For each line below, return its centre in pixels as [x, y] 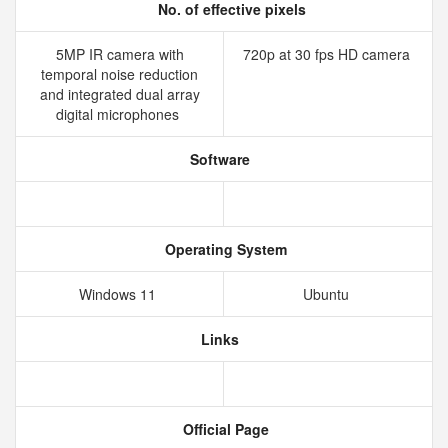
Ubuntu [328, 294]
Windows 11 [119, 294]
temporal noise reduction [119, 74]
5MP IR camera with [119, 54]
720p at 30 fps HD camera [328, 54]
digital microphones [119, 114]
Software [218, 159]
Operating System [224, 249]
